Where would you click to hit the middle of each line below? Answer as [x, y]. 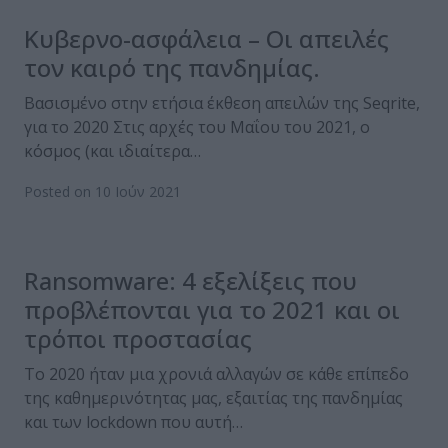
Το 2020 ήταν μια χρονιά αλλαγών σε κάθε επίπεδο [216, 374]
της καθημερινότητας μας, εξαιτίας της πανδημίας [213, 398]
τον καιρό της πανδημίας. [172, 68]
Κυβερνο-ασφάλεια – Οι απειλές [206, 39]
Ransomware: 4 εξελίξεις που [190, 281]
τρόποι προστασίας [138, 339]
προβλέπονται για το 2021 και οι [212, 310]
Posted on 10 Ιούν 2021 [102, 192]
